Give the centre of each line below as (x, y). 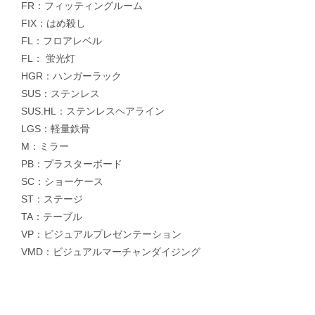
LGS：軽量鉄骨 (56, 128)
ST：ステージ (52, 199)
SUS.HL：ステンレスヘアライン (93, 111)
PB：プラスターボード (72, 163)
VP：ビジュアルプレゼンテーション (101, 234)
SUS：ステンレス (60, 93)
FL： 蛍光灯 (48, 58)
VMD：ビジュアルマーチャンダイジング (111, 251)
